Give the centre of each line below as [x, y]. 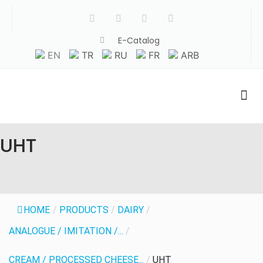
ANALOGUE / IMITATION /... [66, 231]
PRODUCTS [84, 210]
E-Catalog [139, 40]
